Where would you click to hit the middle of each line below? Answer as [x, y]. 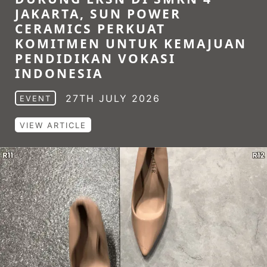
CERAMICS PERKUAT [90, 29]
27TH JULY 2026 [113, 98]
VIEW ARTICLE [53, 125]
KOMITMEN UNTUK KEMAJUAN [131, 44]
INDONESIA [59, 73]
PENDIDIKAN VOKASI [95, 58]
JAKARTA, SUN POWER [98, 14]
